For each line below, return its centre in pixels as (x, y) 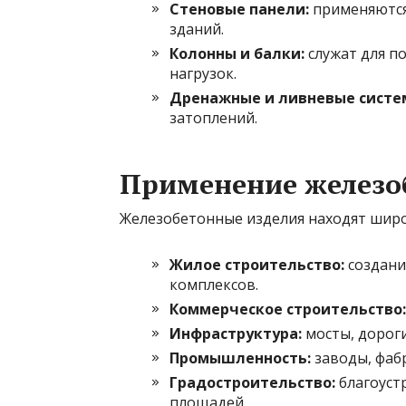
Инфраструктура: (236, 333)
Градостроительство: (252, 382)
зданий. (197, 29)
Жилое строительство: (257, 264)
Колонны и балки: (237, 53)
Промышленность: (240, 358)
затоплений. (213, 117)
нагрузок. (203, 73)
